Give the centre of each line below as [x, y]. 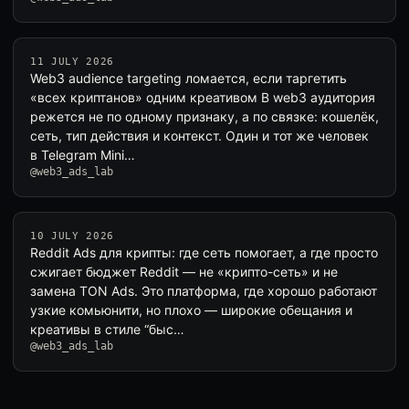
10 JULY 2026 [72, 236]
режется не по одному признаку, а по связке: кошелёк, [204, 116]
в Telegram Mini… [83, 155]
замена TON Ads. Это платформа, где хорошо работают [204, 291]
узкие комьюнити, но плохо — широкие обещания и [191, 310]
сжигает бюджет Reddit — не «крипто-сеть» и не [184, 272]
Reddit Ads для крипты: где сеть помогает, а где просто [204, 252]
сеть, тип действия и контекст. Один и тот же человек [199, 136]
